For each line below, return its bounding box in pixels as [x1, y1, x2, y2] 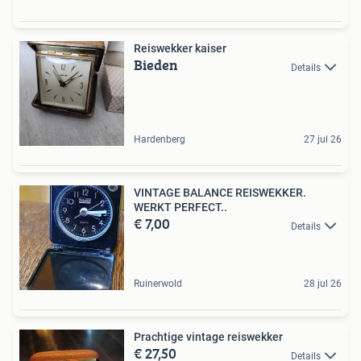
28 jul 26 [304, 278, 342, 290]
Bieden [134, 54, 178, 77]
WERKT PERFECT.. [134, 201, 227, 214]
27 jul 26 [304, 134, 342, 146]
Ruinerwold [134, 278, 182, 290]
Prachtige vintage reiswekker [134, 330, 283, 344]
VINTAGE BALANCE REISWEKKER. [134, 186, 306, 200]
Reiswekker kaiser [134, 42, 226, 56]
